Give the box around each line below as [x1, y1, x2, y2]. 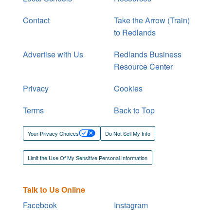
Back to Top [114, 104, 155, 116]
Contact [23, 14, 50, 26]
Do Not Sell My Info [105, 129, 150, 137]
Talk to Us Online [23, 183, 85, 195]
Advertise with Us [23, 48, 83, 60]
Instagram [114, 199, 148, 211]
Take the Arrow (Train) [114, 14, 190, 26]
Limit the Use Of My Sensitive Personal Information [28, 153, 147, 162]
